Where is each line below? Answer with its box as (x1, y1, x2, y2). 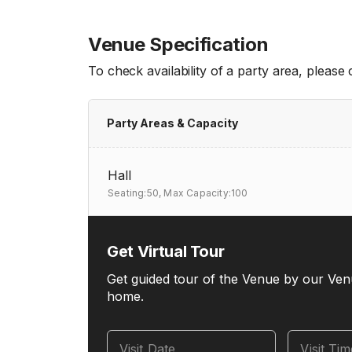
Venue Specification (88, 33, 269, 56)
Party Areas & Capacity (107, 116, 238, 130)
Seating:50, (108, 187, 162, 199)
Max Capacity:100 (163, 187, 248, 199)
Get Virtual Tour (107, 242, 225, 261)
